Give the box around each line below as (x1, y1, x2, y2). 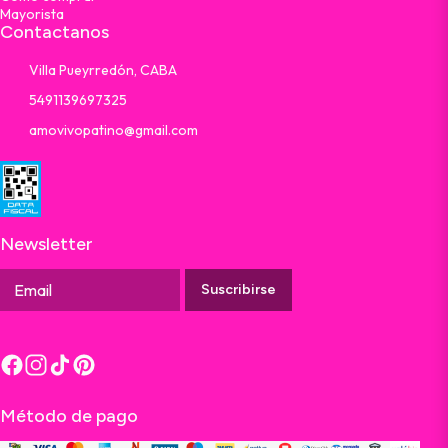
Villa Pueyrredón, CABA (29, 60, 177, 79)
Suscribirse (201, 281, 276, 299)
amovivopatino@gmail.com (29, 120, 198, 139)
